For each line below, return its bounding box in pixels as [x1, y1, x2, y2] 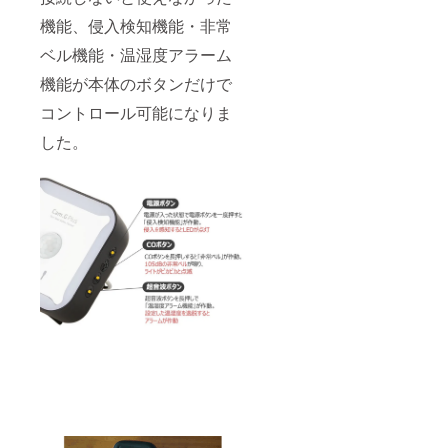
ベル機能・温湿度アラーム [40, 43, 232, 67]
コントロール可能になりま [40, 101, 232, 125]
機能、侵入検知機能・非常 [40, 14, 232, 38]
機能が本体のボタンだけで [40, 72, 232, 96]
